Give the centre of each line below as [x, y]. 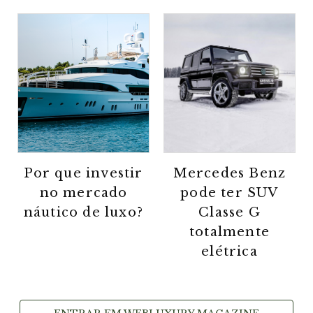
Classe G [230, 213]
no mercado [83, 193]
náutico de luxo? [83, 213]
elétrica [230, 252]
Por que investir [83, 174]
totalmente [230, 232]
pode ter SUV [230, 193]
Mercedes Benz [230, 174]
